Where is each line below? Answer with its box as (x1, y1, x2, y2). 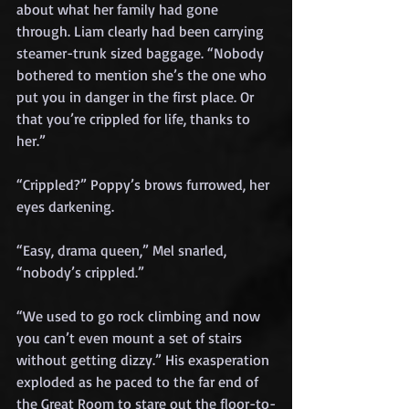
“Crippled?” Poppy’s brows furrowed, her (16, 174, 273, 194)
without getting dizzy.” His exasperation (16, 350, 273, 369)
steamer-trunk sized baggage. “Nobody (16, 43, 267, 62)
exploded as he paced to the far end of (16, 372, 262, 391)
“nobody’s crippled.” (16, 262, 144, 281)
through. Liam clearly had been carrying (16, 21, 267, 40)
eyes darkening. (16, 196, 114, 215)
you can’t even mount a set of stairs (16, 328, 246, 347)
